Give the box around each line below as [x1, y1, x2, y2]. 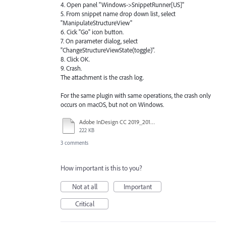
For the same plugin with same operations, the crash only [61, 91, 211, 100]
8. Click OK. [61, 54, 90, 63]
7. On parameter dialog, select [61, 36, 138, 45]
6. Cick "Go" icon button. [61, 27, 124, 36]
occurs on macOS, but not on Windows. [61, 100, 164, 109]
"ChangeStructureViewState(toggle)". [61, 45, 155, 54]
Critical [75, 199, 94, 209]
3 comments [61, 139, 88, 147]
